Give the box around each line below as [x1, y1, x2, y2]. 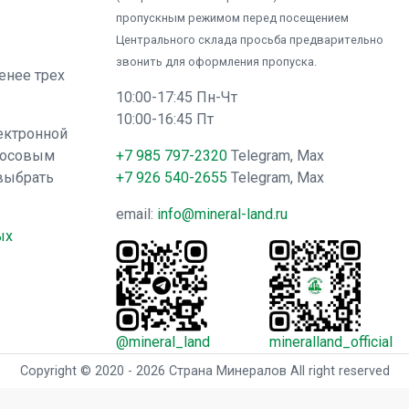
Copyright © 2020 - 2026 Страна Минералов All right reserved [19, 363, 390, 379]
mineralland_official [269, 333, 393, 351]
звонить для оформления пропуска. [116, 55, 317, 68]
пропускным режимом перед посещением [116, 11, 349, 25]
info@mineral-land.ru [157, 205, 288, 223]
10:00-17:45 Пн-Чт [116, 89, 237, 106]
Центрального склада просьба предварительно [116, 33, 383, 47]
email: [116, 205, 157, 223]
